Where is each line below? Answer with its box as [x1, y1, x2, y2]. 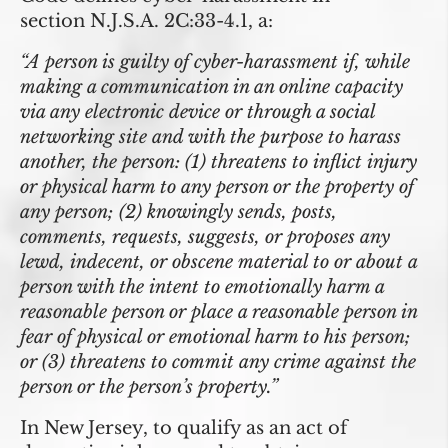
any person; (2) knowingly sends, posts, [20, 201, 337, 224]
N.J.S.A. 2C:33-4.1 [90, 10, 248, 33]
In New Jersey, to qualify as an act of [20, 417, 347, 440]
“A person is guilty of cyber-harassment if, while [20, 51, 410, 74]
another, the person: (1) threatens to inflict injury [20, 151, 417, 174]
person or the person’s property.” [20, 376, 278, 399]
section [20, 10, 90, 33]
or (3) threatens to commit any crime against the [20, 351, 416, 374]
